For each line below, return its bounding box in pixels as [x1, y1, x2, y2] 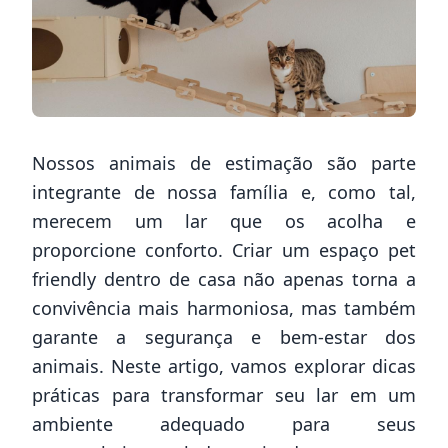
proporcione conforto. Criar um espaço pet [32, 237, 416, 262]
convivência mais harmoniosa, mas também [32, 295, 416, 320]
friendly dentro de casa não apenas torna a [32, 266, 416, 291]
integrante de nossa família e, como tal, [32, 179, 416, 204]
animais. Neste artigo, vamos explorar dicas [32, 353, 416, 378]
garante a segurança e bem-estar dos [32, 324, 416, 349]
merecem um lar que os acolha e [32, 208, 416, 233]
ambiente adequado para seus [32, 411, 416, 436]
